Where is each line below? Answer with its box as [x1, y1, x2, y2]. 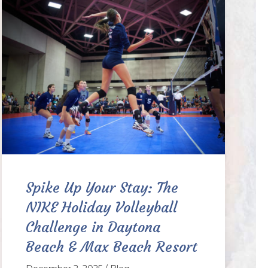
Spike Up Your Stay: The [25, 179, 178, 197]
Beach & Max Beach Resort [25, 238, 197, 257]
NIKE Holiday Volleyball [25, 199, 177, 217]
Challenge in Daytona [25, 218, 160, 237]
